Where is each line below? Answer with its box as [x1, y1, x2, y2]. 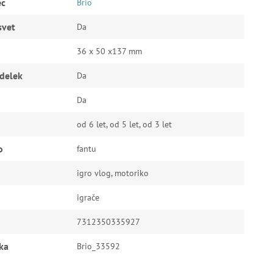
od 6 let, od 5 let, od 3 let [76, 119, 172, 130]
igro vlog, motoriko [76, 168, 149, 179]
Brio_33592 [76, 241, 120, 252]
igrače [76, 192, 99, 203]
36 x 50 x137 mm [76, 46, 142, 57]
